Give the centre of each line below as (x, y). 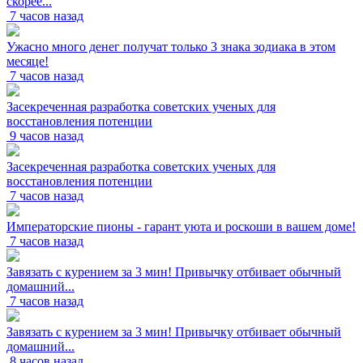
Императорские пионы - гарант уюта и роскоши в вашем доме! (181, 226)
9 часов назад (47, 135)
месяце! (28, 61)
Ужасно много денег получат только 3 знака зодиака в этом (171, 46)
